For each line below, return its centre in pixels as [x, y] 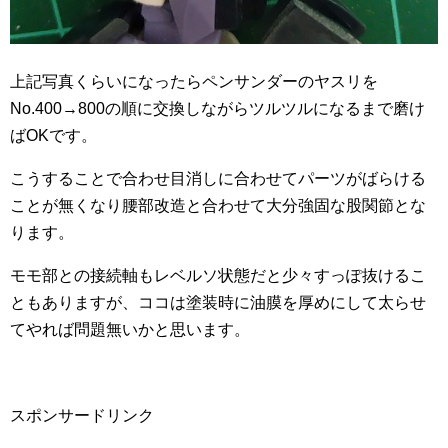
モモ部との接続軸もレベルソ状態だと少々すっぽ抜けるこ [218, 275]
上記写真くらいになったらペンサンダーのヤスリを [194, 81]
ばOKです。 [53, 135]
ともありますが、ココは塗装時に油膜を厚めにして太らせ [218, 302]
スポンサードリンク [82, 415]
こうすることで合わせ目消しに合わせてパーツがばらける [218, 178]
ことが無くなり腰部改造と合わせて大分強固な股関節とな [218, 205]
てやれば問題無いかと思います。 [130, 329]
